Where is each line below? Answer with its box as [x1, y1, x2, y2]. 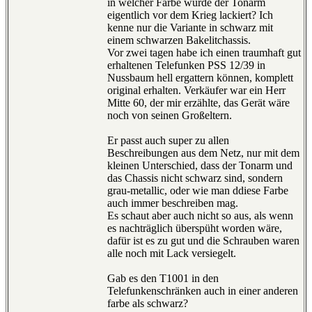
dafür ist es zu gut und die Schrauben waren [107, 235, 299, 247]
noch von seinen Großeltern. [107, 109, 232, 122]
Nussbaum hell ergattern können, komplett [107, 72, 293, 84]
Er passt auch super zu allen [107, 134, 229, 147]
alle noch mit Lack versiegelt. [107, 247, 236, 260]
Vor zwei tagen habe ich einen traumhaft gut [107, 47, 301, 59]
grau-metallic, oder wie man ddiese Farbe [107, 185, 288, 197]
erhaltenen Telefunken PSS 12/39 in [107, 59, 265, 72]
